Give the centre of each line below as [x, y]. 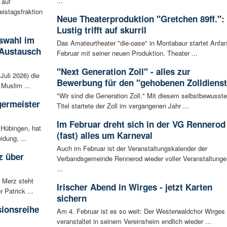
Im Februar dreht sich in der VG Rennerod [141, 124]
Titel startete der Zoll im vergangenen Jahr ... [123, 105]
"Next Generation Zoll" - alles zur [123, 71]
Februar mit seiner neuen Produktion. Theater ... [127, 53]
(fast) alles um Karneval [104, 135]
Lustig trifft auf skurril [101, 30]
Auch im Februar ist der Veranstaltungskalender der [132, 148]
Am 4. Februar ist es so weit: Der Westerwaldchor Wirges [141, 211]
